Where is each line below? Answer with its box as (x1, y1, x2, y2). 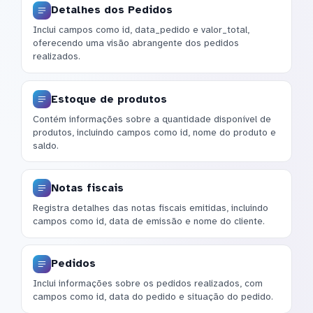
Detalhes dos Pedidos (51, 3, 173, 17)
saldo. (33, 139, 59, 152)
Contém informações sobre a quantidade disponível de (33, 112, 271, 125)
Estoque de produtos (51, 92, 167, 105)
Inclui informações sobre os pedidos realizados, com (33, 277, 263, 290)
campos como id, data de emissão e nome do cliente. (33, 215, 265, 228)
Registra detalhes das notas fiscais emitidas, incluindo (33, 202, 268, 214)
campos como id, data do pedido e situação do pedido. (33, 291, 273, 303)
